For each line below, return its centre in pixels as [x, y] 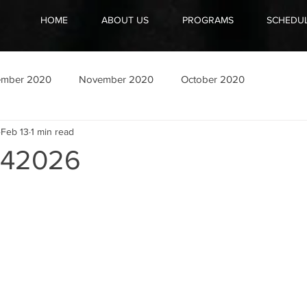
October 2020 [213, 79]
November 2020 [116, 79]
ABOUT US [125, 20]
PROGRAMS [208, 20]
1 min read [52, 131]
